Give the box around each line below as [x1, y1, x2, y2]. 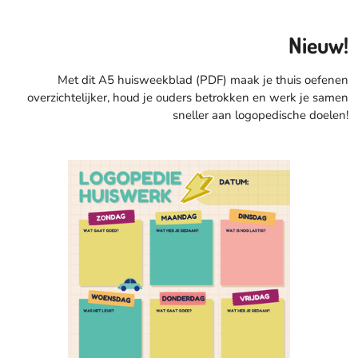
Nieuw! [288, 31, 348, 60]
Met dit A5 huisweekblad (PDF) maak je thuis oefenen [57, 72, 348, 89]
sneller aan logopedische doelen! [172, 107, 348, 124]
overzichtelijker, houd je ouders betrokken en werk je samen [26, 89, 348, 106]
